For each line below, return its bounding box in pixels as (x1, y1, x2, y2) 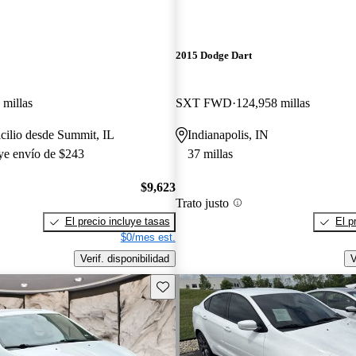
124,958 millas (235, 95, 310, 110)
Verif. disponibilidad (79, 252, 169, 265)
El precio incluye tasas (64, 215, 170, 228)
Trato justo (175, 195, 229, 210)
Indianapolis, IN (187, 127, 269, 141)
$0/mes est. (120, 231, 176, 244)
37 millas (187, 146, 233, 161)
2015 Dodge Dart (175, 49, 252, 62)
